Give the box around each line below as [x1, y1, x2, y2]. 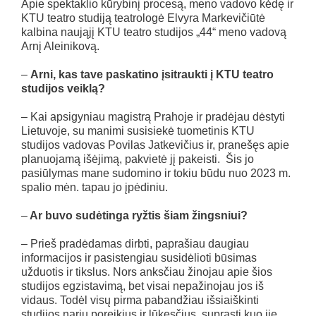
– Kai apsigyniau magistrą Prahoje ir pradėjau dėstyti [21, 110, 285, 123]
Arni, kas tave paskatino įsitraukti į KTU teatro [30, 68, 274, 80]
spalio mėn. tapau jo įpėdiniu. [21, 181, 168, 193]
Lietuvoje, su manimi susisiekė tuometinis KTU [21, 124, 255, 137]
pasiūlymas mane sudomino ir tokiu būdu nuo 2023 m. [21, 166, 291, 179]
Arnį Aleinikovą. [21, 39, 99, 52]
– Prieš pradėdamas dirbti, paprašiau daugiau [21, 237, 249, 250]
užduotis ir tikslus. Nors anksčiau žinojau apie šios [21, 265, 272, 278]
